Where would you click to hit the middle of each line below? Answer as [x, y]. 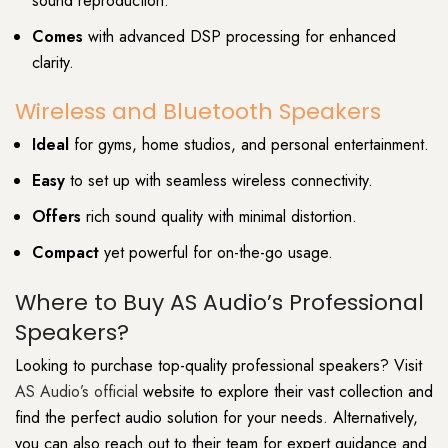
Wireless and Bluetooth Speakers [198, 112]
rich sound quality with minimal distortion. [219, 217]
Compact [65, 253]
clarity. [53, 62]
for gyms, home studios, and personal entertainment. [249, 145]
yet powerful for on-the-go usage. [216, 253]
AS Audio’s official [76, 391]
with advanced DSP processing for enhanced [239, 36]
